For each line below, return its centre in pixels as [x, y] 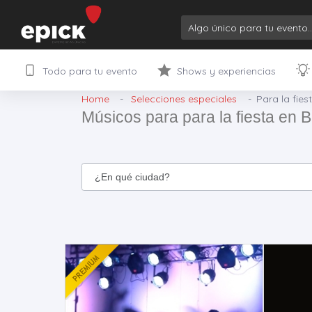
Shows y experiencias [226, 71]
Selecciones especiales [184, 99]
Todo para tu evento [90, 71]
